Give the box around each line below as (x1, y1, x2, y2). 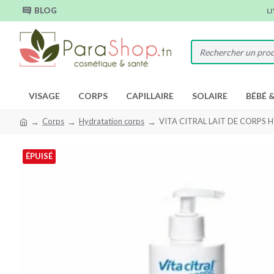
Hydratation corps (79, 116, 144, 126)
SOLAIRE (192, 91, 228, 101)
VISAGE (29, 91, 60, 101)
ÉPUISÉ (26, 151, 53, 161)
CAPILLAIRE (126, 91, 174, 101)
